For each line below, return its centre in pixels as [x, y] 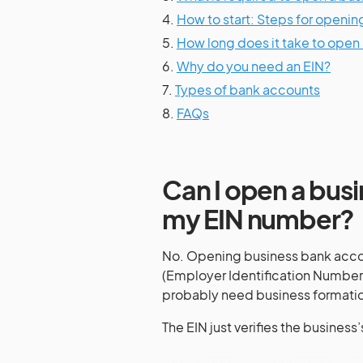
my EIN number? [258, 219]
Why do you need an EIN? [254, 66]
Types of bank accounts [248, 90]
